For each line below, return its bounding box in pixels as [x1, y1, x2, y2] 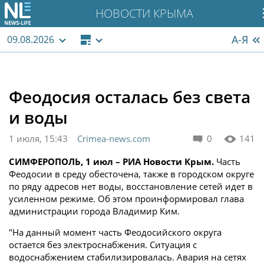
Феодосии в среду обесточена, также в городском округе [9, 168, 254, 180]
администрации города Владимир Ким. [9, 205, 180, 217]
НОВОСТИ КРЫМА [95, 5, 193, 21]
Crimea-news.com [77, 133, 150, 144]
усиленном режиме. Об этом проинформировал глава [9, 193, 244, 204]
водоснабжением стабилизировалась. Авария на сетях [9, 251, 246, 263]
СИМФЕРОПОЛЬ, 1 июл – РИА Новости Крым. [9, 156, 216, 167]
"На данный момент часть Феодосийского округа [9, 226, 222, 238]
